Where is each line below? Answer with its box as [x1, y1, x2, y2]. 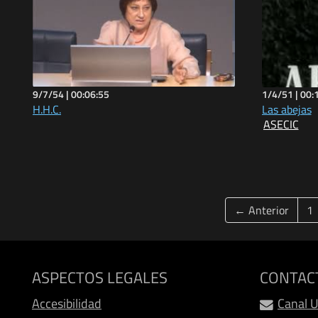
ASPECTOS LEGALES [32, 265, 168, 290]
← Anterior [234, 201, 289, 219]
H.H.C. [33, 100, 61, 118]
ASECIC [263, 115, 299, 133]
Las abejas [261, 100, 312, 118]
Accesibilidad [32, 293, 102, 313]
